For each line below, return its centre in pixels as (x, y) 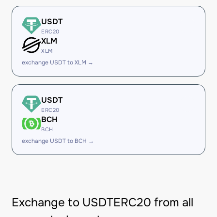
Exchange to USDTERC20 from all (102, 202)
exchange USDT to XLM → (58, 62)
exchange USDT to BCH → (58, 141)
